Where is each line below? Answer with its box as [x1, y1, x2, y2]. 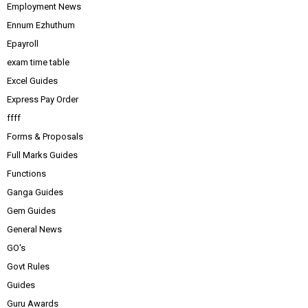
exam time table [7, 57, 69, 67]
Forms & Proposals [7, 131, 83, 142]
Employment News [7, 1, 81, 12]
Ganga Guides [7, 187, 63, 197]
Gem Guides [7, 206, 56, 216]
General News [7, 224, 62, 234]
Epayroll [7, 38, 38, 49]
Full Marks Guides [7, 150, 78, 160]
